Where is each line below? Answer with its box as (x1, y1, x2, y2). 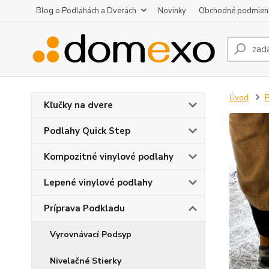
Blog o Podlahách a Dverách (36, 5, 136, 16)
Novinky (158, 5, 186, 16)
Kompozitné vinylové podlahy (44, 151, 174, 163)
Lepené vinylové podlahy (44, 177, 153, 189)
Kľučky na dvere (44, 99, 113, 111)
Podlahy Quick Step (44, 125, 130, 137)
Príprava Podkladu (44, 202, 125, 214)
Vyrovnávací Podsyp (50, 229, 131, 240)
